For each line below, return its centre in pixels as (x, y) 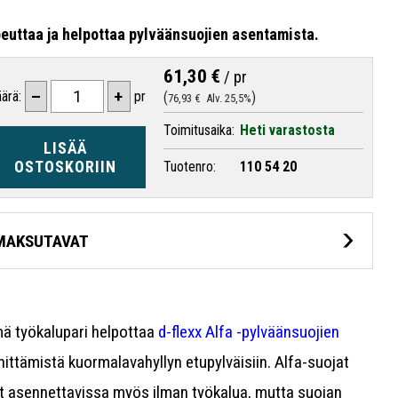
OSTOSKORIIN (65, 167)
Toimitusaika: (199, 131)
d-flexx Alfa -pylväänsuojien (249, 331)
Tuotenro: (189, 167)
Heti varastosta (287, 131)
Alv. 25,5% (226, 99)
